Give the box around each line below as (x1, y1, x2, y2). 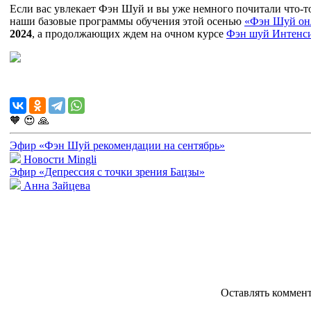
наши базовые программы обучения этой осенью (10, 15, 244, 27)
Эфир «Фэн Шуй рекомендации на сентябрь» (10, 139, 225, 151)
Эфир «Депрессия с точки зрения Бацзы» (10, 165, 205, 178)
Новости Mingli (21, 153, 96, 165)
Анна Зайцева (21, 179, 90, 192)
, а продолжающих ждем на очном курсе (32, 27, 226, 40)
